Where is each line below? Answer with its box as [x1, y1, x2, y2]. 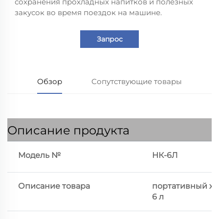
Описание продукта [7, 123, 130, 138]
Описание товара [18, 181, 90, 191]
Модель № [18, 151, 61, 160]
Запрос [96, 35, 123, 44]
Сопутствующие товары [91, 77, 182, 87]
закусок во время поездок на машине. [15, 8, 162, 18]
